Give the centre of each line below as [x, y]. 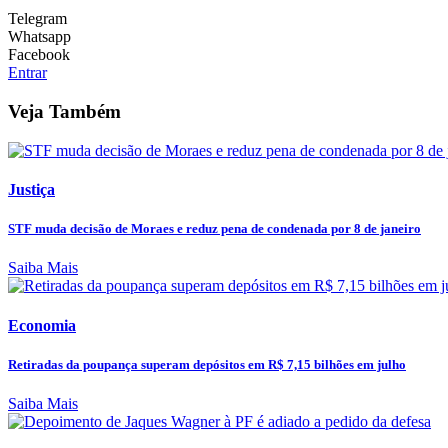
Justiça [31, 190]
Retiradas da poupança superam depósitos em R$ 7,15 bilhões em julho [207, 364]
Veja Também [64, 112]
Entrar [27, 73]
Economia [42, 325]
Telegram [37, 19]
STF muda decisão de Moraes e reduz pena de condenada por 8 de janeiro [214, 229]
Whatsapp [39, 37]
